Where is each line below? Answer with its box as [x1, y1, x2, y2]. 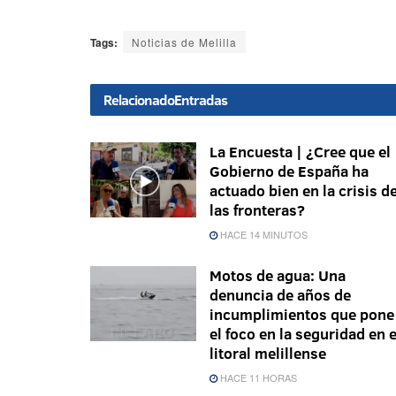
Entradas [174, 89, 227, 110]
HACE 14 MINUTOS [217, 226, 308, 241]
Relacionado [103, 89, 174, 110]
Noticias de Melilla [132, 34, 237, 49]
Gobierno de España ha [209, 160, 369, 181]
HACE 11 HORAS [217, 369, 297, 385]
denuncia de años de [209, 284, 351, 305]
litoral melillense [209, 342, 326, 363]
